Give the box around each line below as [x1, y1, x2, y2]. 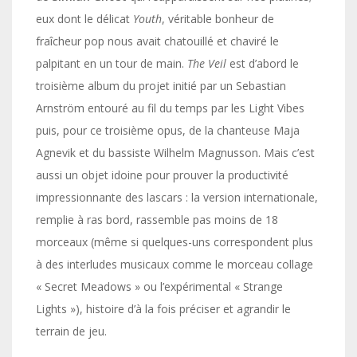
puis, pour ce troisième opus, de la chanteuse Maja [36, 123, 300, 138]
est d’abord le [226, 56, 299, 71]
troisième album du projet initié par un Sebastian [36, 78, 286, 93]
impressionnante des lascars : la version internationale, [36, 190, 318, 205]
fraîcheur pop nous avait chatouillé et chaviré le [36, 33, 279, 49]
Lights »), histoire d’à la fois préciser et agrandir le [36, 301, 291, 316]
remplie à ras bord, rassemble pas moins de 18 [36, 212, 278, 227]
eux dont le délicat [36, 11, 133, 26]
